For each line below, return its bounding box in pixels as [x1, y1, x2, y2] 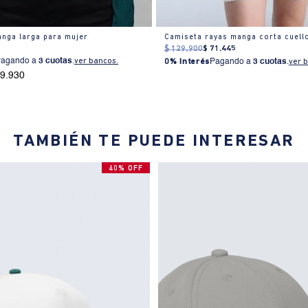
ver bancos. [74, 56, 119, 65]
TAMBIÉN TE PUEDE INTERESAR [13, 133, 295, 150]
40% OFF [108, 164, 143, 173]
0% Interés [164, 57, 210, 66]
